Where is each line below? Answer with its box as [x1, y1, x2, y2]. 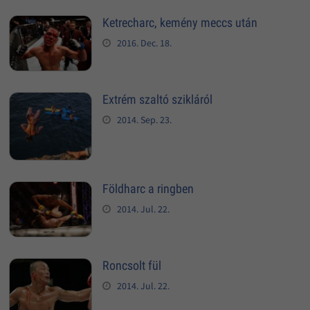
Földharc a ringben [102, 181, 194, 196]
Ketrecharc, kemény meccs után [102, 15, 257, 30]
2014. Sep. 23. [116, 113, 172, 127]
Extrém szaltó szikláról [102, 92, 212, 107]
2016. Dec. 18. [116, 36, 172, 49]
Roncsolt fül [102, 258, 161, 273]
